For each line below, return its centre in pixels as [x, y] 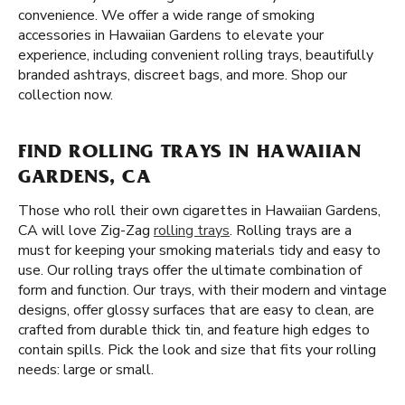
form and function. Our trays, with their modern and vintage [202, 290]
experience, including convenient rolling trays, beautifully [196, 55]
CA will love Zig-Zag [86, 231]
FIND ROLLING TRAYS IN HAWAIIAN [190, 154]
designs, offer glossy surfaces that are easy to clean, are [196, 310]
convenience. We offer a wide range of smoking [166, 15]
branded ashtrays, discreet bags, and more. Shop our [183, 75]
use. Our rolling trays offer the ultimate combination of [190, 270]
